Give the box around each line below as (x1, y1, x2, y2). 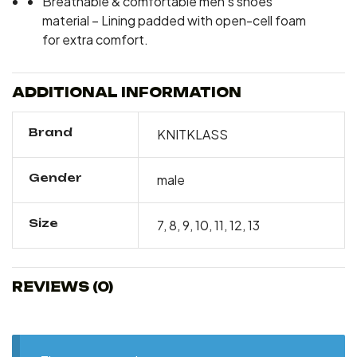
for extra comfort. (42, 31, 148, 49)
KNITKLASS (156, 126, 228, 143)
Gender (28, 171, 82, 185)
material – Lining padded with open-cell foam (42, 12, 306, 29)
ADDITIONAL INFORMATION (12, 84, 241, 101)
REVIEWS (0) (12, 278, 113, 295)
